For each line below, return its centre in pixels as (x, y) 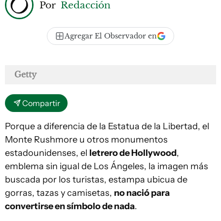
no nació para (142, 193)
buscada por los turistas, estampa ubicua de (96, 180)
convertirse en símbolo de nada (70, 206)
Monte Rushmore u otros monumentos (86, 140)
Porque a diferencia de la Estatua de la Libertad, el (107, 126)
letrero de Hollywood (133, 153)
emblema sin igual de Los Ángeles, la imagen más (107, 166)
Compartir (41, 103)
